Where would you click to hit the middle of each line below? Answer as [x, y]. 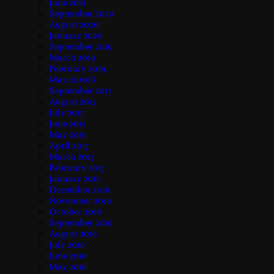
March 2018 [72, 79]
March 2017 [72, 156]
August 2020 [74, 24]
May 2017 [67, 134]
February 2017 [77, 167]
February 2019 [77, 68]
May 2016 [68, 266]
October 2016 [75, 211]
